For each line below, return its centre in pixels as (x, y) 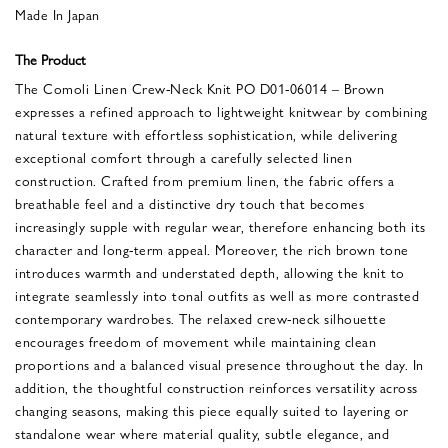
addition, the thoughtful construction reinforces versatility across (216, 386)
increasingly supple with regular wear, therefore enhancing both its (220, 225)
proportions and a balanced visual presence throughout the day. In (219, 363)
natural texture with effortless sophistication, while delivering (206, 133)
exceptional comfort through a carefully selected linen (183, 156)
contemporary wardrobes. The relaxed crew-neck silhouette (200, 317)
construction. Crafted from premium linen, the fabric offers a (205, 179)
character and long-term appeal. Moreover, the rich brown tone (212, 248)
